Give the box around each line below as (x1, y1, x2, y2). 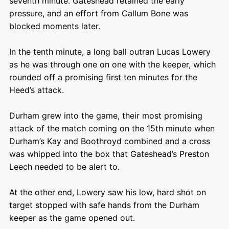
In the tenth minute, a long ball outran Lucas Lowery (9, 47, 211, 57)
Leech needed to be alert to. (9, 162, 122, 172)
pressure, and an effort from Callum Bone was (9, 8, 188, 18)
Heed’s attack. (9, 85, 66, 95)
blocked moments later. (9, 21, 103, 31)
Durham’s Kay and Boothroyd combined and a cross (9, 136, 210, 146)
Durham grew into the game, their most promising (9, 110, 202, 121)
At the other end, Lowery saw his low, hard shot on (9, 187, 206, 197)
